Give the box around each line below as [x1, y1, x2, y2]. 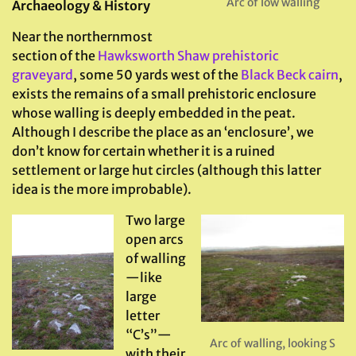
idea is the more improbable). [12, 181, 192, 197]
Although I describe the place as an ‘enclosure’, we [12, 124, 314, 140]
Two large [126, 212, 185, 228]
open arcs [126, 231, 184, 247]
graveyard [12, 67, 73, 83]
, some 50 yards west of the [73, 67, 241, 83]
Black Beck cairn [241, 67, 339, 83]
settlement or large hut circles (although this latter [12, 162, 321, 178]
